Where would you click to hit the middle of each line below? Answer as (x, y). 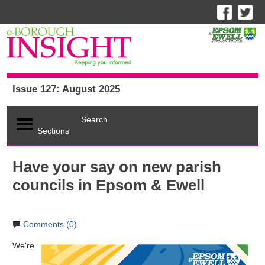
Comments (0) (50, 224)
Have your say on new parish (117, 167)
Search (95, 120)
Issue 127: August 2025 (67, 89)
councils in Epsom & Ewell (109, 185)
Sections (54, 131)
